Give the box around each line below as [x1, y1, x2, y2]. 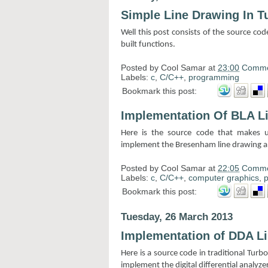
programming [188, 72, 239, 82]
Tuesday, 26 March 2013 [121, 211, 233, 223]
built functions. [121, 39, 175, 49]
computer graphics [188, 172, 259, 182]
